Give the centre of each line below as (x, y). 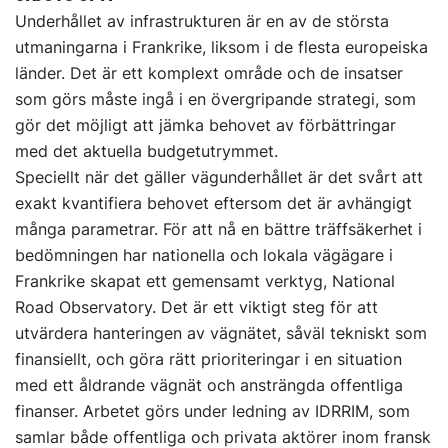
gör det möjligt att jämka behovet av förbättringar (205, 125)
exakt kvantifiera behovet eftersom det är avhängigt (213, 203)
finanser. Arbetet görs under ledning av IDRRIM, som (212, 411)
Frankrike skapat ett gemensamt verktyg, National (205, 281)
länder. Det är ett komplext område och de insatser (209, 73)
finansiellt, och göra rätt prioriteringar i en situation (208, 359)
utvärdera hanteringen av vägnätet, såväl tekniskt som (221, 333)
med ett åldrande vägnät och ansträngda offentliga (209, 385)
